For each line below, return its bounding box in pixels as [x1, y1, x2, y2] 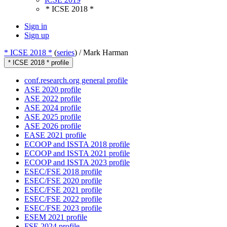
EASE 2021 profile [24, 131, 86, 140]
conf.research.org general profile [24, 76, 128, 85]
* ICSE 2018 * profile [8, 59, 69, 67]
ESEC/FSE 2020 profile [24, 176, 102, 185]
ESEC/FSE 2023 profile [24, 204, 102, 213]
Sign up [24, 31, 49, 40]
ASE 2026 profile [24, 122, 81, 131]
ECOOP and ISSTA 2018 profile [24, 140, 130, 149]
